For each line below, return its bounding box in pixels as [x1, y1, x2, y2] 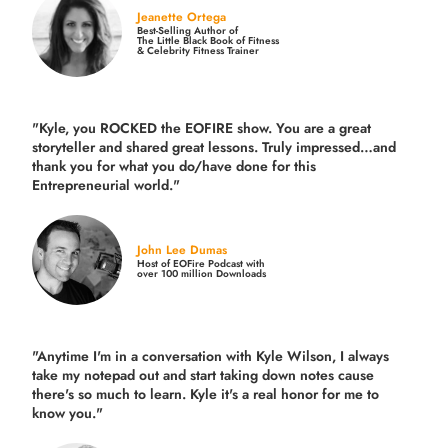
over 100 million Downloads [137, 265, 267, 281]
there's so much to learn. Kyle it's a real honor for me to [32, 383, 380, 404]
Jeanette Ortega [137, 7, 227, 26]
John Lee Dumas [137, 240, 228, 259]
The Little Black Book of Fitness [137, 32, 280, 48]
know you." [32, 402, 104, 423]
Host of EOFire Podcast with [137, 255, 266, 271]
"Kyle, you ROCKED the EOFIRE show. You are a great [32, 117, 372, 138]
